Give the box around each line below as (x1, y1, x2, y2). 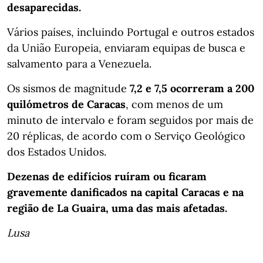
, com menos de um (126, 97, 223, 111)
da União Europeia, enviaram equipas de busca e (7, 41, 245, 55)
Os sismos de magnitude (7, 81, 130, 95)
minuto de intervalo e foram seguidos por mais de (7, 113, 254, 127)
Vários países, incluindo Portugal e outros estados (7, 25, 254, 39)
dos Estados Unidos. (7, 144, 106, 159)
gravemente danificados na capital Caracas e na (7, 185, 244, 199)
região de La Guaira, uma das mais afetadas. (7, 201, 227, 215)
